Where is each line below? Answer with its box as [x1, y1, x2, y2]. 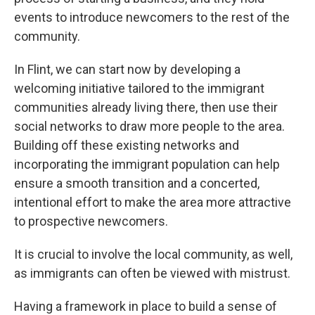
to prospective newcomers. [14, 214, 168, 229]
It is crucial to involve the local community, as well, [14, 247, 292, 262]
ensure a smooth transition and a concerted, [14, 176, 259, 191]
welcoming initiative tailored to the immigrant [14, 81, 264, 96]
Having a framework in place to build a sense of [14, 299, 277, 314]
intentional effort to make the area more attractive [14, 195, 291, 210]
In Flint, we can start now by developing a [14, 62, 240, 77]
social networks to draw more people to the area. [14, 119, 285, 134]
